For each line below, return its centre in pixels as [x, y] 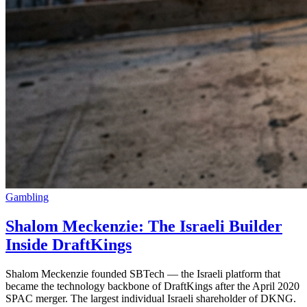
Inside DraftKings [69, 244]
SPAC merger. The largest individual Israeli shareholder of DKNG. [151, 298]
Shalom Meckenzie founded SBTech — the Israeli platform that [143, 273]
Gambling [27, 197]
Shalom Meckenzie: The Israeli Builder [144, 226]
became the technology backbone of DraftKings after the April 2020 [152, 286]
